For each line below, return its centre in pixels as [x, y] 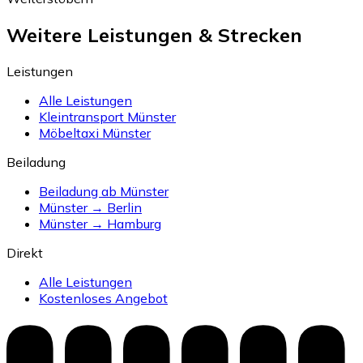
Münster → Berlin [90, 207]
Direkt [25, 252]
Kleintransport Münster [107, 116]
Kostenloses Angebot [103, 298]
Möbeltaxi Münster [95, 132]
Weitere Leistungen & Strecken [154, 34]
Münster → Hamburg [100, 223]
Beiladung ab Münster [104, 191]
